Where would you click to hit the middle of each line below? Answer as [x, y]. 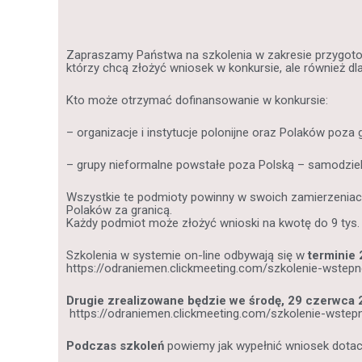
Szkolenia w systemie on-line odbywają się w [187, 255]
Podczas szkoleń [115, 345]
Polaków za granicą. [119, 210]
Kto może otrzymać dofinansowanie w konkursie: [197, 100]
